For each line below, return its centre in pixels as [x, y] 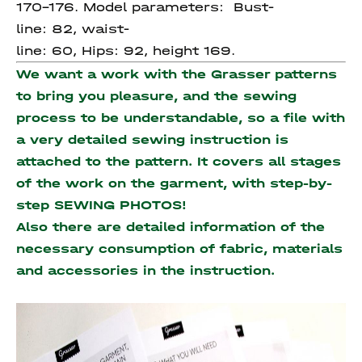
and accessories [80, 270]
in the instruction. [209, 270]
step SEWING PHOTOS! [104, 205]
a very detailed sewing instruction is [152, 139]
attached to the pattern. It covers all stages [179, 161]
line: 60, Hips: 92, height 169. [126, 51]
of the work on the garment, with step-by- [174, 183]
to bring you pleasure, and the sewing [156, 96]
